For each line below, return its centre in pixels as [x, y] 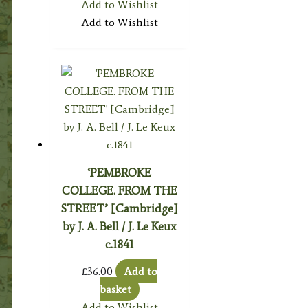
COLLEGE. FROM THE [119, 190]
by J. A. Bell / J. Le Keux [120, 226]
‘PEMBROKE [120, 172]
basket [115, 289]
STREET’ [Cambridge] [119, 208]
